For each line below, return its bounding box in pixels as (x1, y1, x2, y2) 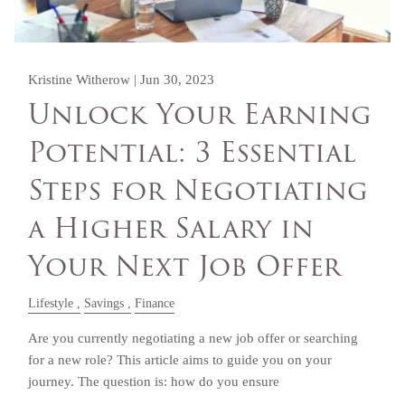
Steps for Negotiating (28, 169, 369, 212)
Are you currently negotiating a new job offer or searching (28, 330, 359, 345)
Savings (84, 296, 125, 310)
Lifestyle (28, 296, 74, 310)
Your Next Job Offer (28, 245, 342, 288)
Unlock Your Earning (28, 93, 372, 137)
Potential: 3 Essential (28, 131, 357, 174)
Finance (135, 296, 175, 310)
